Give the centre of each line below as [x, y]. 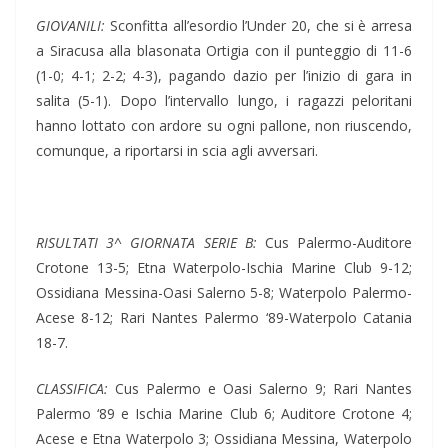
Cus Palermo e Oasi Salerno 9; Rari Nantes [260, 389]
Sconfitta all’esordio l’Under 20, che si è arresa [258, 26]
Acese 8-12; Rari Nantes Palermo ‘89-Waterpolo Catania [224, 318]
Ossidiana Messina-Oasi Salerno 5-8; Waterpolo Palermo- [224, 293]
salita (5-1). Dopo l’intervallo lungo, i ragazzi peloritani [224, 101]
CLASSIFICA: [72, 389]
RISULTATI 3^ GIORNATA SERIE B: [146, 243]
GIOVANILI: [70, 26]
